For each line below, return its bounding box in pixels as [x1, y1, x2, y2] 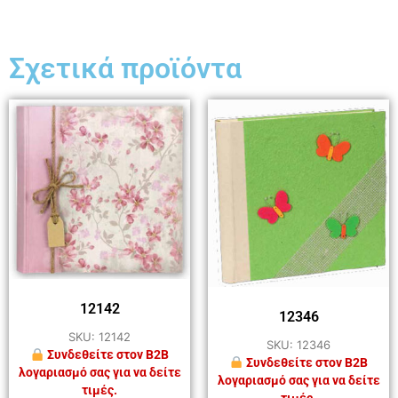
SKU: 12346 [267, 338, 330, 353]
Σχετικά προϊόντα [9, 52, 242, 86]
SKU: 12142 [68, 330, 131, 345]
